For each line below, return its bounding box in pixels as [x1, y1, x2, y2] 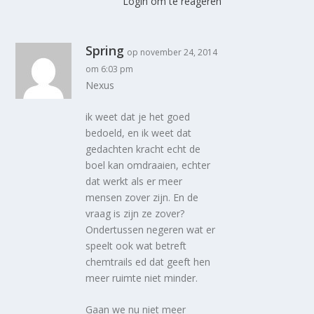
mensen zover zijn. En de [86, 190, 199, 204]
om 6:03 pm [86, 62, 134, 75]
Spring [86, 41, 125, 59]
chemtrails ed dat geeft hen [86, 254, 211, 268]
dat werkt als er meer [86, 174, 183, 188]
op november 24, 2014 [127, 46, 218, 58]
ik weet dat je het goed [86, 109, 191, 123]
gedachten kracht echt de [86, 142, 201, 156]
